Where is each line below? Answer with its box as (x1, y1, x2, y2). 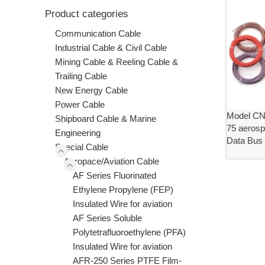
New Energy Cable (55, 85, 128, 95)
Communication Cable (55, 28, 141, 38)
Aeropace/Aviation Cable (64, 156, 159, 166)
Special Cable (55, 142, 108, 152)
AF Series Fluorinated (73, 170, 156, 180)
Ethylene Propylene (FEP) (73, 185, 173, 195)
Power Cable (55, 99, 105, 109)
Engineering (55, 128, 101, 138)
